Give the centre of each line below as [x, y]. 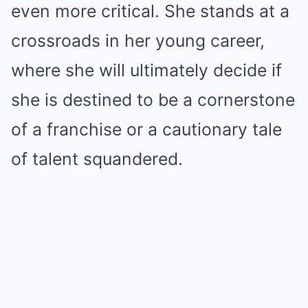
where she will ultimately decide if [146, 70]
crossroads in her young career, [138, 41]
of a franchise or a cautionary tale [146, 130]
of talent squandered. [97, 159]
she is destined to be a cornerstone [153, 100]
